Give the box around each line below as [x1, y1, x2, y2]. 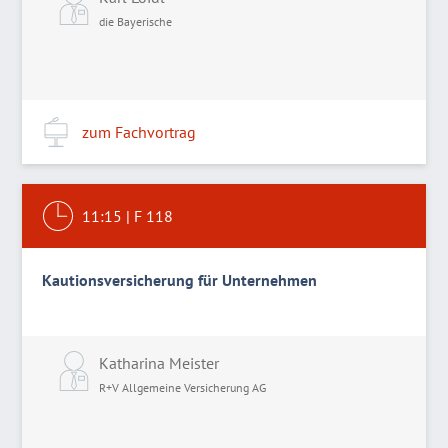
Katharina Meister [99, 353, 220, 373]
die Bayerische [99, 14, 173, 29]
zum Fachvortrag [82, 122, 197, 142]
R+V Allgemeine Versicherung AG [99, 380, 267, 395]
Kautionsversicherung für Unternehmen [42, 270, 318, 290]
